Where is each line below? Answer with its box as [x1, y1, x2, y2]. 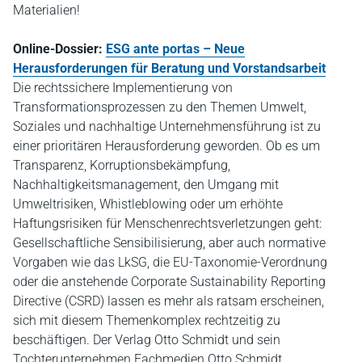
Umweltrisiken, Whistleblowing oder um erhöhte [13, 196, 283, 212]
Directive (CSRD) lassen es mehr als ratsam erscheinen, [13, 293, 324, 309]
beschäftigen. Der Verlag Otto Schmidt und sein [13, 331, 280, 347]
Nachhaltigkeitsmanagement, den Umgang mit [13, 176, 279, 192]
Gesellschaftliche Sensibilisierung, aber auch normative [13, 234, 326, 250]
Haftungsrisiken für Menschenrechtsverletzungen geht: [13, 215, 322, 231]
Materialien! [13, 2, 80, 18]
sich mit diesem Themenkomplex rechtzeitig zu [13, 312, 280, 328]
